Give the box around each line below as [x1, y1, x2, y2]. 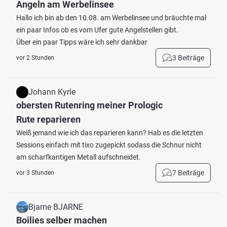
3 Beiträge [172, 54, 204, 62]
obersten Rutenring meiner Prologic [16, 100, 163, 110]
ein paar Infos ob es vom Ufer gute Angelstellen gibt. [16, 26, 178, 34]
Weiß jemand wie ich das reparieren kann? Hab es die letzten [16, 129, 203, 137]
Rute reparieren [16, 114, 81, 125]
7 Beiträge [172, 169, 204, 177]
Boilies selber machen [16, 215, 107, 225]
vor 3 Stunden [16, 169, 54, 176]
